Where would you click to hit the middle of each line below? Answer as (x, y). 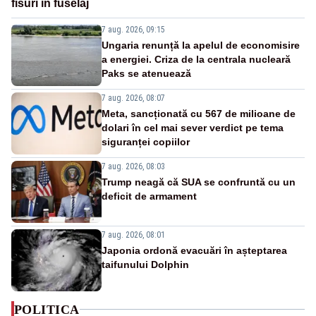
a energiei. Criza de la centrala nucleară (196, 59)
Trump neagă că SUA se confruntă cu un (199, 182)
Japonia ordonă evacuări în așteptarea (194, 250)
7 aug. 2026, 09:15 (133, 29)
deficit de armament (149, 196)
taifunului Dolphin (145, 264)
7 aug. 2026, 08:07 (133, 98)
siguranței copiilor (146, 141)
